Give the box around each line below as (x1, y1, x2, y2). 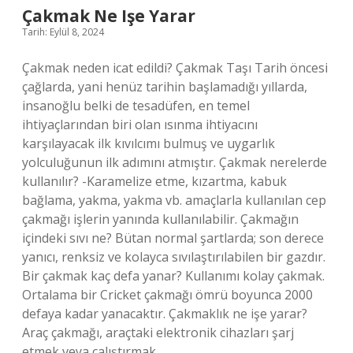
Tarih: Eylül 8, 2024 (22, 25, 104, 39)
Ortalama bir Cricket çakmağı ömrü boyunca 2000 (22, 286, 313, 303)
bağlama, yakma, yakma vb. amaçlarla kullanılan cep (22, 191, 326, 209)
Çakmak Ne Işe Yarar (22, 5, 195, 27)
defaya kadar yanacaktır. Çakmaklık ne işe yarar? (22, 305, 307, 322)
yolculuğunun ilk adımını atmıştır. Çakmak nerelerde (22, 154, 327, 171)
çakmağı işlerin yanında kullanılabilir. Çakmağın (22, 210, 299, 228)
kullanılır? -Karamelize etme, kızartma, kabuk (22, 173, 287, 190)
